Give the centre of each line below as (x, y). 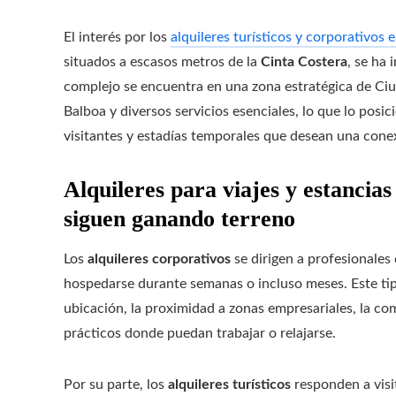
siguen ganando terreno (179, 219)
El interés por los (117, 38)
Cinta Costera (304, 62)
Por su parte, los (116, 385)
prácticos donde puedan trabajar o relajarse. (200, 334)
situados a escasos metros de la (162, 62)
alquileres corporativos (159, 259)
